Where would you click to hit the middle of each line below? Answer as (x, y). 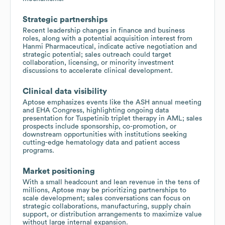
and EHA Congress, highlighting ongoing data (96, 110)
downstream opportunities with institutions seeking (105, 134)
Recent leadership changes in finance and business (104, 30)
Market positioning (59, 171)
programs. (38, 150)
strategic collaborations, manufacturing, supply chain (107, 206)
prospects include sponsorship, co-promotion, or (99, 126)
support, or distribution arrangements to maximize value (112, 214)
